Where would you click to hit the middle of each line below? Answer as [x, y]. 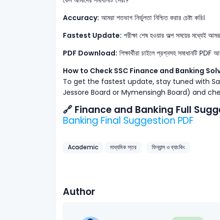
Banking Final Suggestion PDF [128, 120]
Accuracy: [81, 17]
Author [79, 192]
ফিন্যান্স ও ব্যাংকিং [169, 147]
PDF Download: [90, 53]
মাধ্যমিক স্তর [123, 147]
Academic [83, 147]
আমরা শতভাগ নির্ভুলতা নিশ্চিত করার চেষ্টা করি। [152, 17]
